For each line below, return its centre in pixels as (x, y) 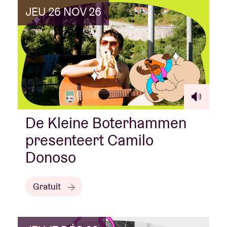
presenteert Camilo (89, 140)
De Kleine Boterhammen (106, 123)
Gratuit (48, 186)
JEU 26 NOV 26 (63, 11)
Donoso (51, 158)
